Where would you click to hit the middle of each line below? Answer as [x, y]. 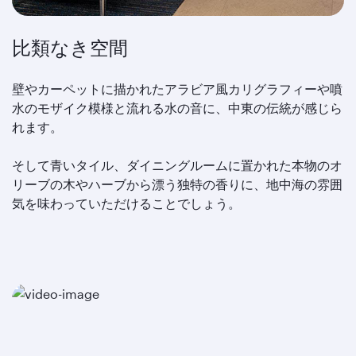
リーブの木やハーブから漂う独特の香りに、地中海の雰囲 [177, 184]
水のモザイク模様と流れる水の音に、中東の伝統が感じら [177, 108]
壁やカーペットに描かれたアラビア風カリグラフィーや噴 [177, 89]
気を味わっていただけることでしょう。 [126, 203]
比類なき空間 [70, 48]
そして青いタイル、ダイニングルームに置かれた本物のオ [177, 165]
